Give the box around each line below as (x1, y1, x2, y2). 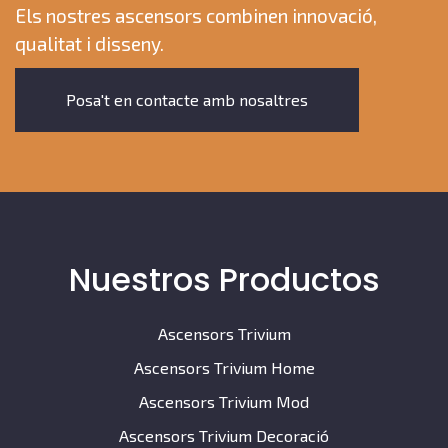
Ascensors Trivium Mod (139, 391, 309, 411)
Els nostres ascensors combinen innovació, (15, 3, 377, 27)
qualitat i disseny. (15, 31, 164, 55)
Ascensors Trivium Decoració (119, 425, 329, 445)
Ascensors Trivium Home (133, 357, 315, 377)
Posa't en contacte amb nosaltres (66, 89, 308, 109)
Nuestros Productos (68, 256, 380, 302)
